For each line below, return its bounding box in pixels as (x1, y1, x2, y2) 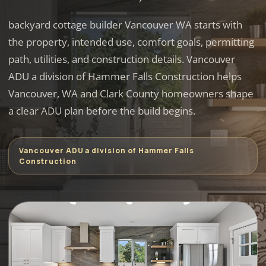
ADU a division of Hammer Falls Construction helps (8, 69, 242, 83)
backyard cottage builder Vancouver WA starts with (8, 18, 242, 31)
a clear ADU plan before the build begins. (8, 104, 195, 118)
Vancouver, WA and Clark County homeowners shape (8, 87, 254, 100)
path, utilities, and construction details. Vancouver (8, 52, 235, 66)
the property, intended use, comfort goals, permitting (8, 35, 254, 49)
